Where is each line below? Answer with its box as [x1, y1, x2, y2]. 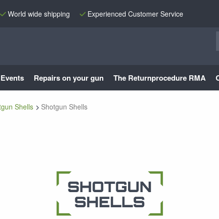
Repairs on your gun [34, 72, 104, 83]
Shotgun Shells [41, 102, 88, 111]
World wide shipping [8, 8, 70, 19]
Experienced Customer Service [88, 8, 183, 19]
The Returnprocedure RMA [113, 72, 206, 83]
